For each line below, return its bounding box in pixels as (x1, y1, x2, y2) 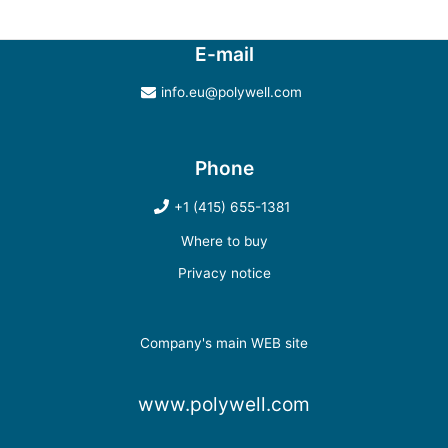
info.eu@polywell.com (161, 84, 302, 101)
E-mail (194, 42, 254, 67)
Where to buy (180, 233, 268, 250)
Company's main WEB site (140, 335, 308, 352)
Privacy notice (177, 265, 271, 282)
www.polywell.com (138, 391, 310, 416)
